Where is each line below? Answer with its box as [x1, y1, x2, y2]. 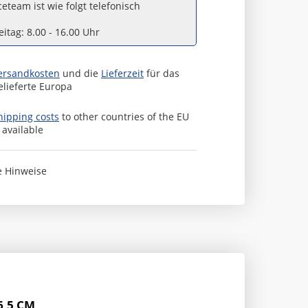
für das [144, 67, 179, 80]
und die [60, 67, 101, 80]
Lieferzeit [101, 67, 144, 80]
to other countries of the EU [59, 110, 189, 123]
